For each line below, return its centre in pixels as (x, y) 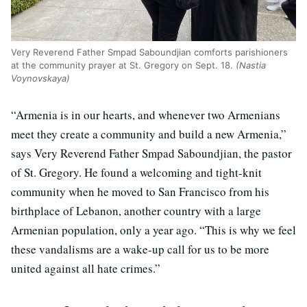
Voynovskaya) (40, 78)
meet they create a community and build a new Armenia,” (149, 134)
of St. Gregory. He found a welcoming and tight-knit (136, 172)
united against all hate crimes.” (86, 268)
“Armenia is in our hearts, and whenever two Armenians (146, 114)
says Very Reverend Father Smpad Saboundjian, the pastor (151, 153)
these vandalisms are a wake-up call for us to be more (140, 249)
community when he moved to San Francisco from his (140, 191)
